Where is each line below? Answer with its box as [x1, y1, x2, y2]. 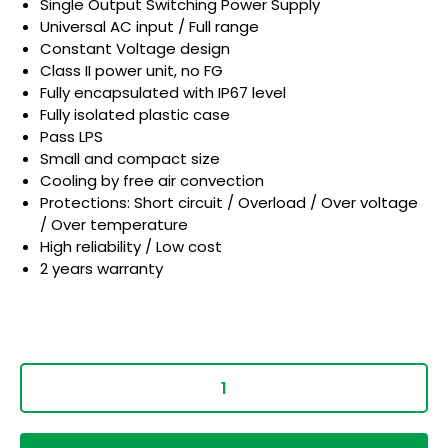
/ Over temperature [40, 214, 188, 236]
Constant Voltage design [40, 38, 230, 60]
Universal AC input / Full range [40, 16, 259, 38]
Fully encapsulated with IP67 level [40, 82, 286, 104]
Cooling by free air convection [40, 170, 264, 192]
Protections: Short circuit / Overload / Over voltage [40, 192, 418, 214]
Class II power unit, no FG [40, 60, 223, 82]
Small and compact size [40, 148, 220, 170]
